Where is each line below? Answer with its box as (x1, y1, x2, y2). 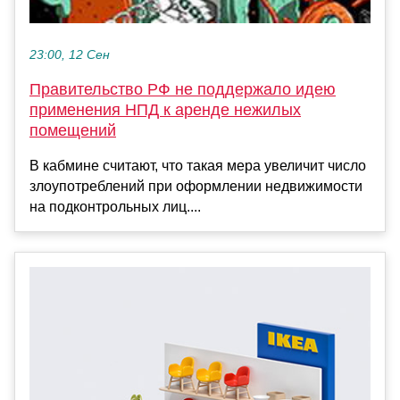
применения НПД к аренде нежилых (29, 100, 301, 119)
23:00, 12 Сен (29, 47, 110, 62)
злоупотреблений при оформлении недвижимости (29, 178, 362, 194)
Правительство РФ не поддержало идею (29, 79, 336, 98)
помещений (29, 121, 116, 139)
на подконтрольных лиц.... (29, 198, 201, 214)
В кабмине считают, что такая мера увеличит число (29, 157, 366, 173)
